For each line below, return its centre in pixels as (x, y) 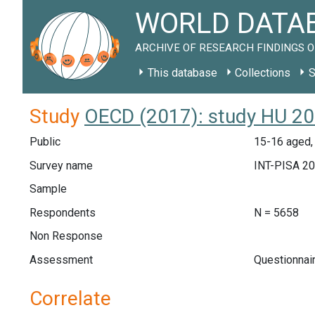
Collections (263, 73)
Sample (48, 189)
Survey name (61, 165)
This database (182, 73)
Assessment (61, 259)
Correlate (70, 298)
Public (45, 142)
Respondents (63, 212)
